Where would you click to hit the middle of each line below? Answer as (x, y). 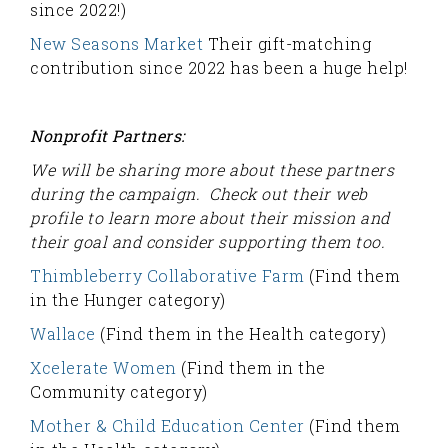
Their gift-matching (287, 43)
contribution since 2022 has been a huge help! (221, 67)
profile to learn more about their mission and (210, 217)
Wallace (63, 333)
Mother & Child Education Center (167, 425)
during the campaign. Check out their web (199, 193)
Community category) (119, 391)
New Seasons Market (116, 43)
